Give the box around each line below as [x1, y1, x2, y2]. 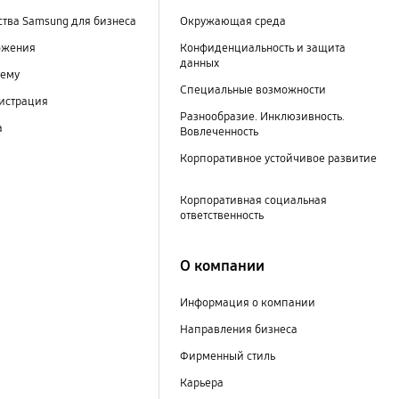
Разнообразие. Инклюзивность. [179, 110, 345, 125]
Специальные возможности [179, 83, 326, 98]
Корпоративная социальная [179, 193, 327, 208]
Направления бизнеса [179, 322, 297, 337]
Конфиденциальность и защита [179, 41, 346, 56]
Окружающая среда [179, 14, 286, 29]
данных [179, 56, 219, 71]
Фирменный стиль [179, 348, 275, 363]
